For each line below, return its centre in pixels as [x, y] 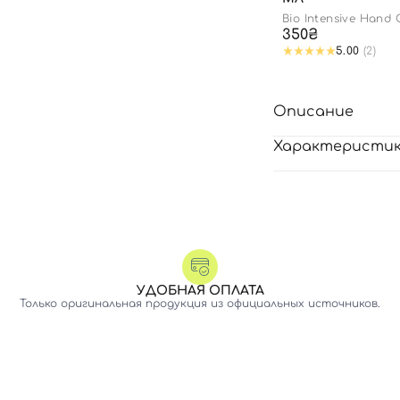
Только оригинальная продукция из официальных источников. [200, 304]
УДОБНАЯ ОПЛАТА [200, 291]
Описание [313, 112]
